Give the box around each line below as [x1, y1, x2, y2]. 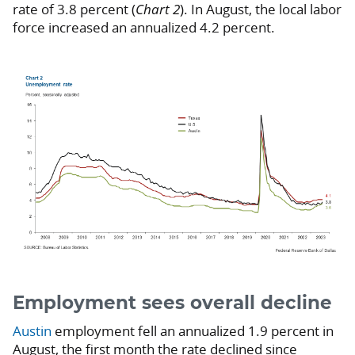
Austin [13, 322, 52, 341]
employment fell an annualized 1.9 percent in [52, 322, 334, 341]
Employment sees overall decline [13, 294, 332, 314]
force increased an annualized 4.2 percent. [13, 18, 275, 37]
